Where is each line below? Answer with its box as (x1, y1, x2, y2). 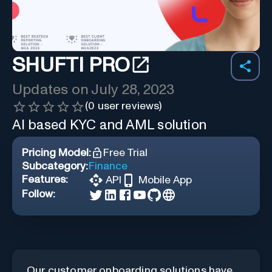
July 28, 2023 (91, 82, 175, 97)
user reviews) (95, 100, 162, 112)
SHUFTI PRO (12, 55, 130, 76)
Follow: (22, 188, 55, 200)
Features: (22, 174, 68, 185)
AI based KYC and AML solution (12, 118, 207, 132)
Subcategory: (22, 160, 88, 172)
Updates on (12, 82, 92, 97)
